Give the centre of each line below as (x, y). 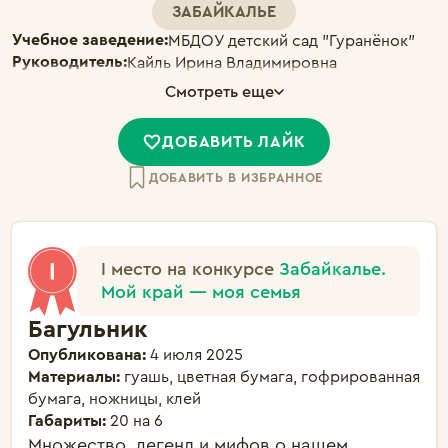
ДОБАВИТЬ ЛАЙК (234, 142)
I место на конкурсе (190, 269)
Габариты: (69, 421)
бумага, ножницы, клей (114, 399)
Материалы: (76, 377)
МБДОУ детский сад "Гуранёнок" (291, 41)
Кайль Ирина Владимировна (232, 63)
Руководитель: (69, 62)
